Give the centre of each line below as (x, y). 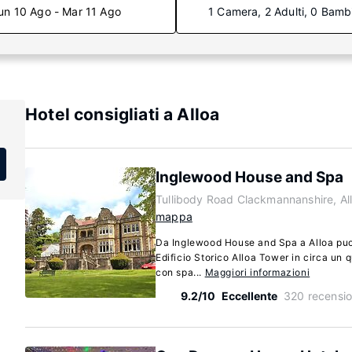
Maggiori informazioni (257, 272)
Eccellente (249, 296)
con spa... (180, 272)
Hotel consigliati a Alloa (123, 114)
